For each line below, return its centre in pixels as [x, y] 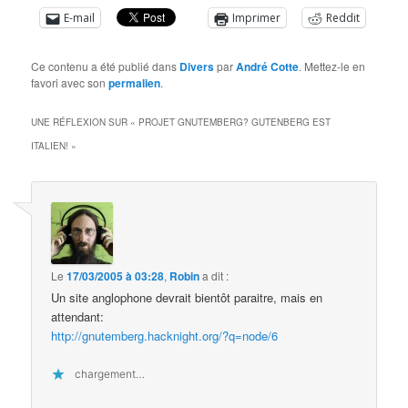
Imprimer [257, 18]
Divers [197, 67]
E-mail [80, 18]
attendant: [78, 316]
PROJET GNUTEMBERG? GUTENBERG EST [235, 122]
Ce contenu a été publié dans [106, 66]
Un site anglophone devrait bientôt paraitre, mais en [187, 297]
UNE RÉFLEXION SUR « [85, 122]
